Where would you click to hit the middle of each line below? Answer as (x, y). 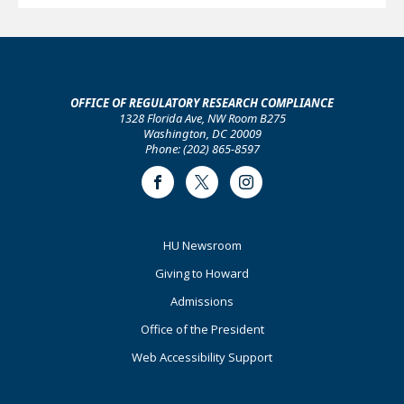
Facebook (185, 189)
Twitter (222, 189)
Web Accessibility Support (202, 357)
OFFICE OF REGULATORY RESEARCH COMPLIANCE (202, 103)
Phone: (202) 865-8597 (202, 149)
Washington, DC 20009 (202, 133)
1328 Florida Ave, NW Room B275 (202, 118)
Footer (53, 246)
